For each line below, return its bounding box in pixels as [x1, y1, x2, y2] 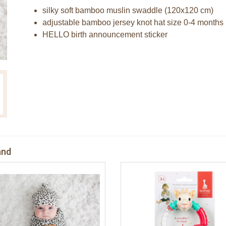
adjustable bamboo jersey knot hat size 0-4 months [42, 18, 223, 27]
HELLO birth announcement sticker [42, 30, 167, 39]
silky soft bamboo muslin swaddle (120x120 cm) [42, 6, 213, 15]
